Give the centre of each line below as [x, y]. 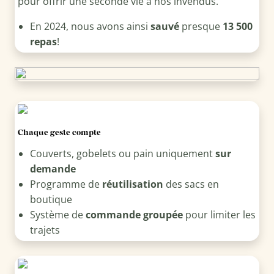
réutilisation [132, 184]
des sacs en [191, 184]
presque [201, 27]
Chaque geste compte [59, 132]
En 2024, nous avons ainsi [90, 27]
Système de [57, 215]
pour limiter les [219, 215]
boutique [51, 200]
